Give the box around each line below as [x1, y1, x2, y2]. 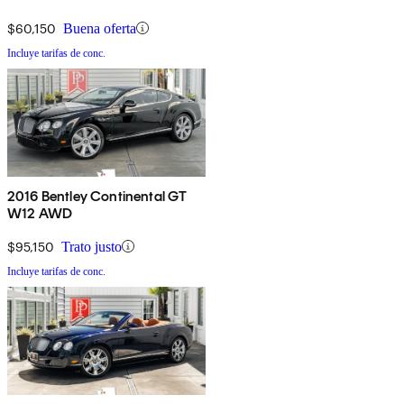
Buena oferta [63, 20, 136, 36]
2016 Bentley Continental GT [7, 187, 188, 205]
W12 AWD [7, 204, 73, 222]
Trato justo [61, 238, 122, 254]
